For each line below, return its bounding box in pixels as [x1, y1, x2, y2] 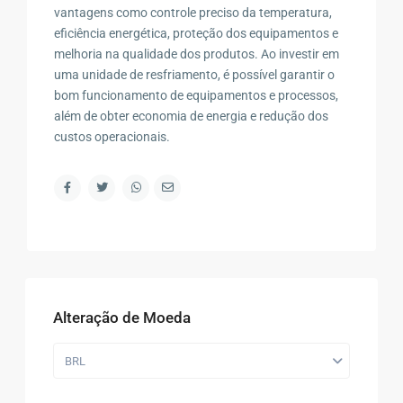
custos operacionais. [54, 129, 171, 144]
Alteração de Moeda [53, 308, 192, 327]
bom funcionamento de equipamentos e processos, [54, 87, 339, 103]
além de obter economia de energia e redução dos [54, 108, 329, 123]
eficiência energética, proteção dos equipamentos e [54, 25, 339, 40]
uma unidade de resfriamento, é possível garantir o [54, 67, 336, 82]
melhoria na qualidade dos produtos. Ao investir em [54, 46, 340, 61]
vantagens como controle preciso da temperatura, [54, 4, 333, 20]
